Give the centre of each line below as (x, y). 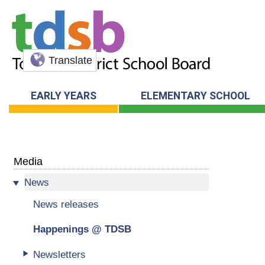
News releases (66, 204)
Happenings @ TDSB (82, 229)
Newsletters (59, 254)
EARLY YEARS (63, 96)
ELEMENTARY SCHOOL (195, 96)
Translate (71, 61)
